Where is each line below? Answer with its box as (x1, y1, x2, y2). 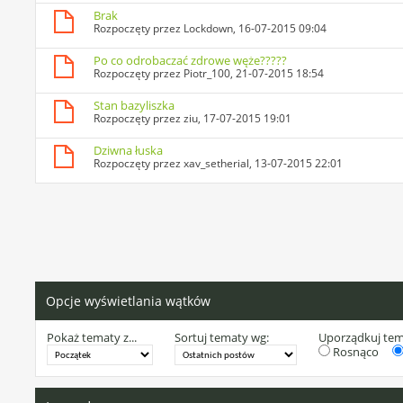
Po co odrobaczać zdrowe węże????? (94, 52, 288, 69)
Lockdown (184, 21, 234, 37)
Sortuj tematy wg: (175, 329, 270, 346)
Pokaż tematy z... (47, 329, 138, 346)
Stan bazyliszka (94, 97, 175, 114)
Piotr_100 (184, 66, 231, 82)
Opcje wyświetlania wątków (46, 292, 211, 310)
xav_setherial (184, 156, 250, 172)
